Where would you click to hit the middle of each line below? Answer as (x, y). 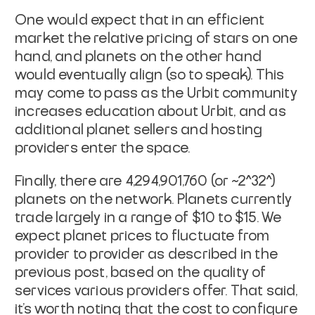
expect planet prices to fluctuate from (142, 236)
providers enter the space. (103, 148)
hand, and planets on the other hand (139, 57)
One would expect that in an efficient (140, 20)
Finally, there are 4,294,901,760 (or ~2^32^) (145, 181)
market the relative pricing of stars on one (156, 38)
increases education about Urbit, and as (150, 111)
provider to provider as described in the (147, 254)
